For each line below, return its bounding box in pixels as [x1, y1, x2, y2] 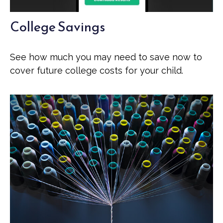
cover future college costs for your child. [10, 65, 183, 76]
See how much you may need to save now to [10, 51, 202, 62]
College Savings [10, 16, 105, 37]
